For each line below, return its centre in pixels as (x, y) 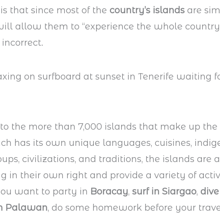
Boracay (110, 191)
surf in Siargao (165, 191)
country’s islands (147, 10)
